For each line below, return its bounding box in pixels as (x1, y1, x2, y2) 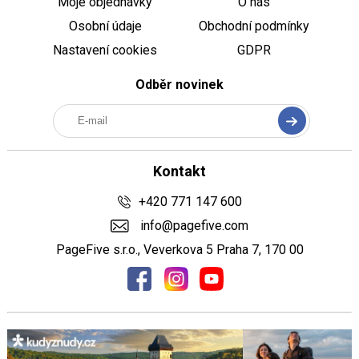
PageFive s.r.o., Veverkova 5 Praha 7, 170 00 (55, 242, 304, 258)
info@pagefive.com (136, 218, 248, 234)
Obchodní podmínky (198, 18, 309, 34)
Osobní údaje (68, 18, 142, 34)
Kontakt (153, 163, 206, 180)
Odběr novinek (135, 77, 224, 93)
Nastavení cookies (53, 42, 158, 58)
